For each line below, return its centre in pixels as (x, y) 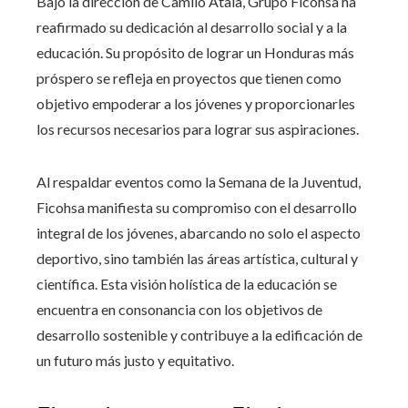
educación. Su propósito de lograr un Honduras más (195, 52)
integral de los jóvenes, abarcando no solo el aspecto (199, 232)
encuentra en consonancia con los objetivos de (179, 309)
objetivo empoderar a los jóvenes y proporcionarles (196, 103)
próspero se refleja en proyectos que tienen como (189, 77)
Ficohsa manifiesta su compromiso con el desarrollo (197, 207)
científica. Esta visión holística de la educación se (187, 283)
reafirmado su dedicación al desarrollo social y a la (192, 26)
